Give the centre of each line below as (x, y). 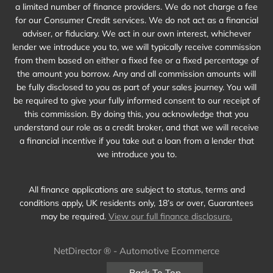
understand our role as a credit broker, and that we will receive (136, 128)
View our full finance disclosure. (170, 217)
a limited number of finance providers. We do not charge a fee (136, 7)
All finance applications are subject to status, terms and (136, 190)
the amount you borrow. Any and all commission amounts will (136, 74)
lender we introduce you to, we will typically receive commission (136, 47)
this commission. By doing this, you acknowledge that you (136, 114)
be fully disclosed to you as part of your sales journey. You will (136, 87)
